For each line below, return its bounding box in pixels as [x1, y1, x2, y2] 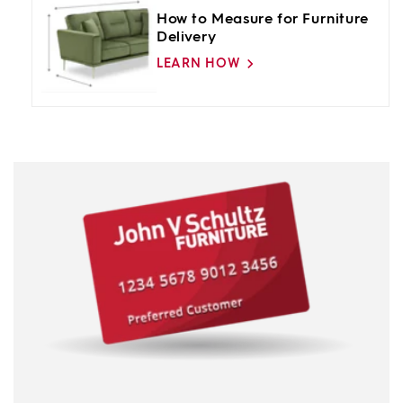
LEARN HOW [157, 56, 241, 72]
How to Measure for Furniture [157, 10, 369, 28]
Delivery [157, 28, 217, 46]
